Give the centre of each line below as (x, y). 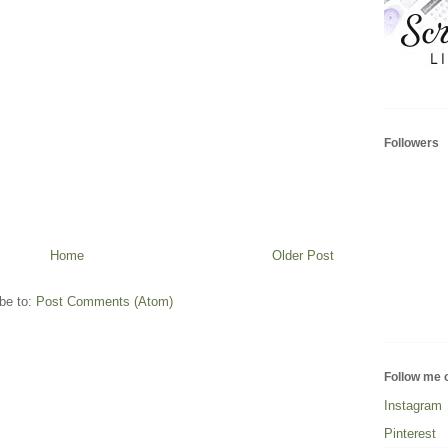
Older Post (303, 256)
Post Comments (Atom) (104, 302)
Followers (411, 142)
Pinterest (410, 433)
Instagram (413, 405)
